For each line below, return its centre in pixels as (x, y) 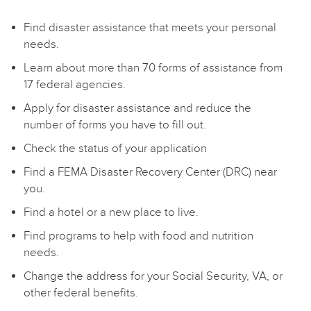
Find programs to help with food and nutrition (139, 235)
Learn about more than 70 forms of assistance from (153, 67)
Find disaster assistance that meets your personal (150, 27)
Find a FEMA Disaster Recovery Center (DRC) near (151, 171)
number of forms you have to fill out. (115, 124)
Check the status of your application (116, 148)
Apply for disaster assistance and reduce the (138, 108)
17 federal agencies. (75, 84)
